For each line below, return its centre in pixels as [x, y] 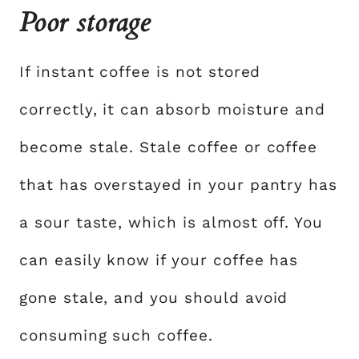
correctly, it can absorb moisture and [173, 109]
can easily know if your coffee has [159, 260]
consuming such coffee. [116, 335]
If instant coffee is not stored [140, 72]
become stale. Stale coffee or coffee [169, 147]
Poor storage [85, 22]
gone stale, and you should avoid [154, 298]
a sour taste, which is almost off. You [171, 222]
